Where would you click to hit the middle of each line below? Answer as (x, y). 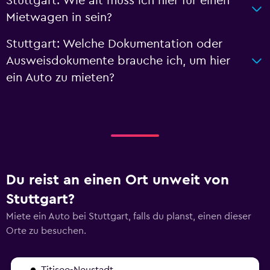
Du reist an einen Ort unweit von (118, 180)
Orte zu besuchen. (46, 231)
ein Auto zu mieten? (60, 77)
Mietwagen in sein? (59, 17)
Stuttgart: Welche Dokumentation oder (114, 44)
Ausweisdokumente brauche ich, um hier (118, 61)
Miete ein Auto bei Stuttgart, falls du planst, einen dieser (129, 216)
